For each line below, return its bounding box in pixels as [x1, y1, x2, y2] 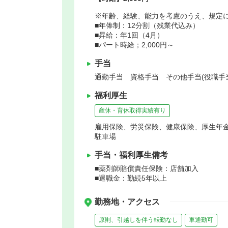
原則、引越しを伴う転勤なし [99, 216, 178, 223]
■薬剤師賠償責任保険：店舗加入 [95, 164, 198, 173]
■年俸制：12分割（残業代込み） [95, 21, 199, 30]
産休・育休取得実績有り [99, 106, 166, 114]
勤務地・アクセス [95, 197, 160, 206]
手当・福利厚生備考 [95, 150, 168, 159]
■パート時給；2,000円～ [95, 40, 174, 49]
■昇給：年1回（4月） [95, 31, 164, 39]
